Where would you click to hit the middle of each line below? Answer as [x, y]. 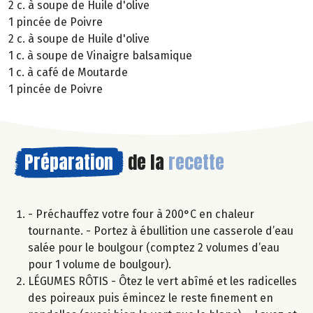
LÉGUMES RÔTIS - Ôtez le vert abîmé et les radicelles [162, 281]
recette [196, 162]
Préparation [69, 162]
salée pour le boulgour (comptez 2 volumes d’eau [154, 247]
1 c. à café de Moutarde [68, 72]
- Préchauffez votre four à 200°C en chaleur [141, 214]
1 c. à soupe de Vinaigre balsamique [100, 55]
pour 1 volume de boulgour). [100, 264]
